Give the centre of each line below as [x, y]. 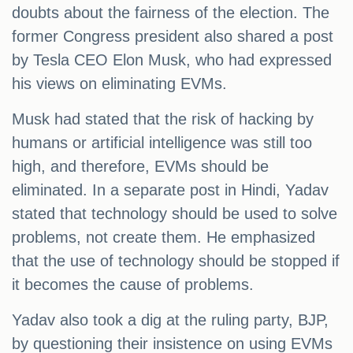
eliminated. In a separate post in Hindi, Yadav [170, 190]
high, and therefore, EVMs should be [140, 167]
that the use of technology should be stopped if [176, 261]
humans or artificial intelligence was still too [162, 143]
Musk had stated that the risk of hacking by [163, 119]
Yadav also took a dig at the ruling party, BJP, [170, 320]
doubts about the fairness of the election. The [171, 13]
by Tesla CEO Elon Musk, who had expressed [172, 60]
